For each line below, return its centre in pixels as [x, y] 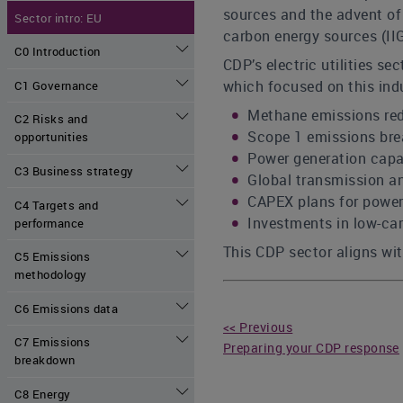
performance [49, 223]
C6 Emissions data [67, 308]
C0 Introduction [58, 52]
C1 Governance [57, 85]
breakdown [45, 360]
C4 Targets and [57, 205]
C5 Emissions [53, 257]
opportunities [52, 137]
